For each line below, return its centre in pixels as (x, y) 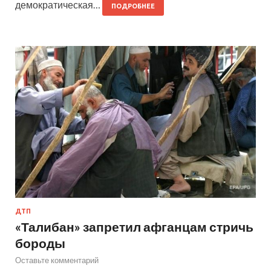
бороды (40, 243)
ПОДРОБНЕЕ (133, 6)
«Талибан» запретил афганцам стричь (134, 226)
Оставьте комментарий (57, 260)
